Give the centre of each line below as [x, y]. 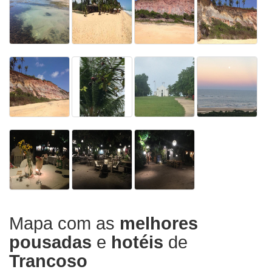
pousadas [50, 243]
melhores [159, 224]
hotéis [137, 243]
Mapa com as [64, 224]
